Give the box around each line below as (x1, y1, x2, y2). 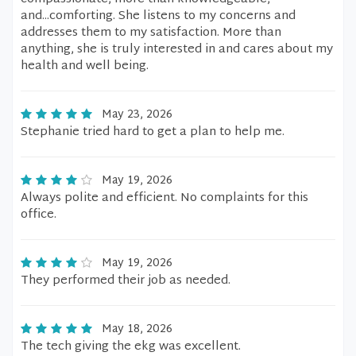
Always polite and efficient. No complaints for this (21, 188, 308, 209)
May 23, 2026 (102, 105, 172, 125)
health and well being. (21, 56, 149, 77)
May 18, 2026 (102, 319, 172, 339)
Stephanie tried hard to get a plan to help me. (21, 122, 284, 143)
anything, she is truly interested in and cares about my (21, 39, 333, 60)
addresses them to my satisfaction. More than (21, 22, 281, 44)
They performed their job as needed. (21, 270, 230, 292)
